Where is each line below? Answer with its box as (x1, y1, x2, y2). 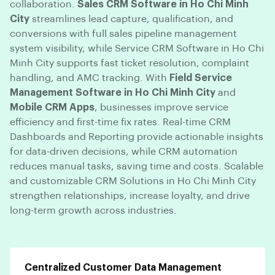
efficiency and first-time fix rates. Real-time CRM (10, 117, 231, 127)
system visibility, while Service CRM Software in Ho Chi (10, 43, 264, 53)
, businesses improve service (95, 102, 228, 112)
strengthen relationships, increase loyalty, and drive (10, 190, 250, 201)
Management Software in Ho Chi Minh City (10, 87, 215, 98)
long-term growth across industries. (10, 205, 177, 215)
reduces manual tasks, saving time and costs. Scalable (10, 161, 263, 171)
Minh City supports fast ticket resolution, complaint (10, 58, 249, 68)
